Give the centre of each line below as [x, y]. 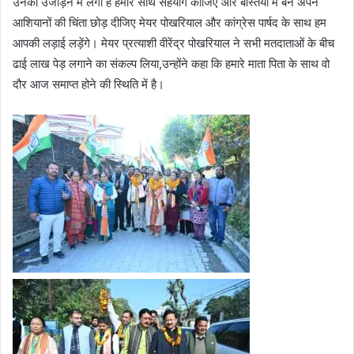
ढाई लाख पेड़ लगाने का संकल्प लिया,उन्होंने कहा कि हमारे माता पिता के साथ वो [171, 63]
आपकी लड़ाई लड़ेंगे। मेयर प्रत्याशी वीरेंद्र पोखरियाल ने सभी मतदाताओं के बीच [173, 43]
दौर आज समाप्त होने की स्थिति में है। [88, 84]
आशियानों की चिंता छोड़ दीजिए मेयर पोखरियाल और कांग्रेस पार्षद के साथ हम [169, 22]
